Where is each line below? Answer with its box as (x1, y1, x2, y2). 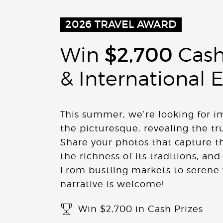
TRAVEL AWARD (95, 18, 177, 30)
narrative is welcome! (60, 178, 164, 189)
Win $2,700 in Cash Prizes (78, 204, 203, 215)
